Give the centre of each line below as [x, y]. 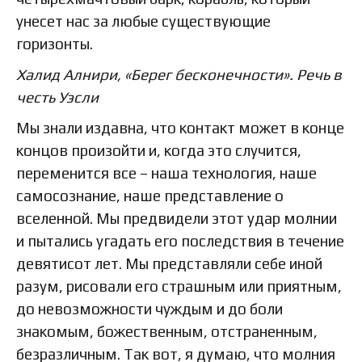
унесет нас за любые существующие [143, 21]
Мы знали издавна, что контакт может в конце [180, 128]
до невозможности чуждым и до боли [149, 309]
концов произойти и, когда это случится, [159, 151]
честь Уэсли [57, 97]
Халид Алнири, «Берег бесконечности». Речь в [179, 75]
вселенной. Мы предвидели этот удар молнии [177, 219]
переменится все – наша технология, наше [166, 173]
